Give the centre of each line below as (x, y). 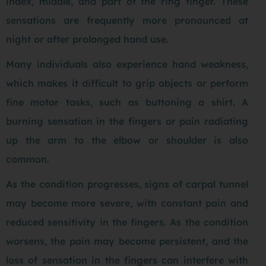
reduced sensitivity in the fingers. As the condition (127, 222)
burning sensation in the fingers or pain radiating (127, 121)
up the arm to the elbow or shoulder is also (127, 140)
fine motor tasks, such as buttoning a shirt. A (127, 102)
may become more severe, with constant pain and (127, 203)
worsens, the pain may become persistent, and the (127, 241)
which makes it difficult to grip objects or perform (127, 83)
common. (28, 159)
